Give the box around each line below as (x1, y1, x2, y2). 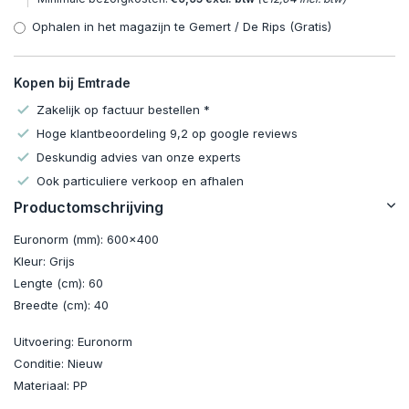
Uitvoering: (14, 334, 78, 350)
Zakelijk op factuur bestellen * (37, 102, 210, 118)
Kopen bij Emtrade (14, 75, 131, 91)
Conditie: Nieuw (14, 356, 103, 372)
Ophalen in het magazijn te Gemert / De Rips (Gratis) (32, 19, 331, 35)
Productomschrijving (14, 198, 163, 217)
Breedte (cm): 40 (14, 298, 109, 313)
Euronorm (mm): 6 (14, 232, 114, 247)
